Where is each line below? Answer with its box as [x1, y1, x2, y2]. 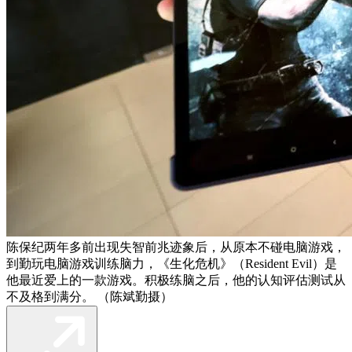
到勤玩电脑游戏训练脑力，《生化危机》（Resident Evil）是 [6, 256, 337, 270]
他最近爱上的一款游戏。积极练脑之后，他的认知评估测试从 [6, 273, 346, 287]
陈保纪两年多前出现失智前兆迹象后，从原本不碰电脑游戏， [6, 240, 346, 254]
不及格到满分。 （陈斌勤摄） [6, 289, 173, 303]
